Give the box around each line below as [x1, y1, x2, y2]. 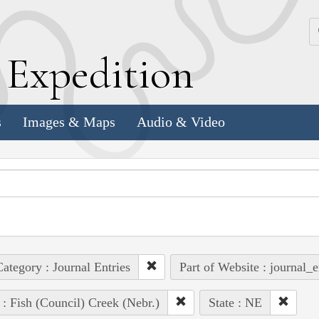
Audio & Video [137, 114, 225, 130]
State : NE [208, 295, 262, 310]
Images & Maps [23, 114, 115, 130]
